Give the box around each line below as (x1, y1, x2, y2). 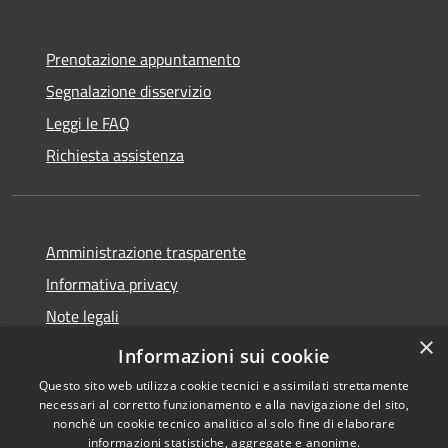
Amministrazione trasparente (46, 240, 246, 265)
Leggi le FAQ (46, 111, 130, 136)
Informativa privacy (46, 272, 178, 297)
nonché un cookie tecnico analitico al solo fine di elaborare (53, 415, 395, 432)
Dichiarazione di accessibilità (46, 336, 240, 361)
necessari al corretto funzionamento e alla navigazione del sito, (38, 396, 410, 413)
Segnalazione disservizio (46, 79, 211, 104)
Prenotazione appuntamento (46, 47, 240, 72)
